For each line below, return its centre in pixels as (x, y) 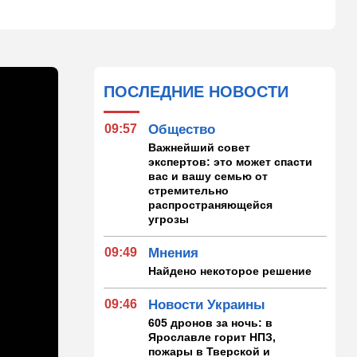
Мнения (174, 253)
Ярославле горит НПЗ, (212, 337)
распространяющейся (211, 204)
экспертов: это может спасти (231, 161)
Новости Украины (207, 304)
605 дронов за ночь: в (211, 322)
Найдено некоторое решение (230, 271)
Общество (182, 129)
